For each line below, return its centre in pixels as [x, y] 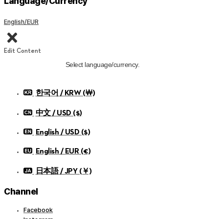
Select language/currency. [102, 65]
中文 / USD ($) [59, 114]
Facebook [38, 210]
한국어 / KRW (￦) [65, 94]
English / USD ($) [63, 133]
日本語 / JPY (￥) [63, 172]
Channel [21, 192]
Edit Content [22, 51]
